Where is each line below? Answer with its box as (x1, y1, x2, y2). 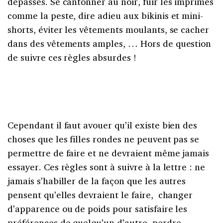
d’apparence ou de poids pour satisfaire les (7, 202, 188, 215)
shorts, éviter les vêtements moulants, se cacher (7, 23, 210, 35)
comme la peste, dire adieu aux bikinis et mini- (7, 9, 204, 21)
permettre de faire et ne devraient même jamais (7, 146, 210, 159)
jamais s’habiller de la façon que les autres (7, 174, 186, 187)
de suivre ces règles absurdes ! (7, 51, 136, 63)
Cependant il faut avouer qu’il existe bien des (7, 118, 198, 131)
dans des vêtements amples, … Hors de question (7, 37, 212, 49)
